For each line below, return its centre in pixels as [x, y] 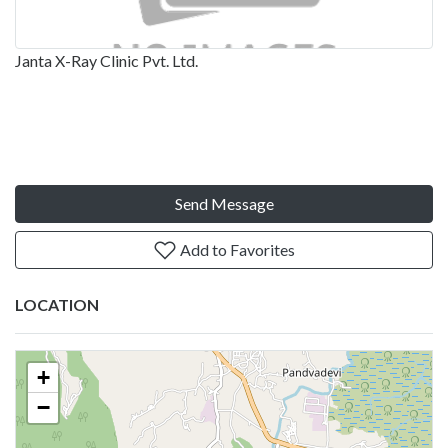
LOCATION [57, 304]
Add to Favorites [236, 249]
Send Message [224, 203]
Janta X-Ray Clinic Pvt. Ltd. [106, 60]
